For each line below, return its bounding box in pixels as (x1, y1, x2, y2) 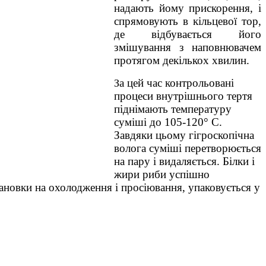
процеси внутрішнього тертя (114, 90, 252, 102)
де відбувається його (114, 28, 261, 40)
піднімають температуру (114, 103, 232, 115)
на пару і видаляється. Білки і (114, 155, 255, 167)
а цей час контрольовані (119, 77, 234, 89)
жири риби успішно (114, 168, 210, 180)
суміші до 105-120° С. (114, 116, 222, 128)
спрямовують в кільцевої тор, (114, 15, 261, 27)
